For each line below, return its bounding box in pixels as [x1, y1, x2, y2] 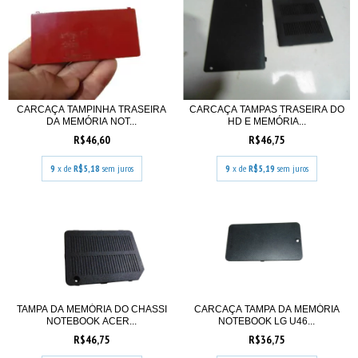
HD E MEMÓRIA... [227, 115, 306, 127]
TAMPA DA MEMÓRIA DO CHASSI [16, 303, 167, 315]
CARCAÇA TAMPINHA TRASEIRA [17, 103, 166, 115]
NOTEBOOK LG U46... [218, 315, 315, 327]
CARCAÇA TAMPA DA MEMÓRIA [193, 303, 340, 315]
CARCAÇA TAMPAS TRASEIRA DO [189, 103, 344, 115]
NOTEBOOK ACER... [46, 315, 137, 327]
